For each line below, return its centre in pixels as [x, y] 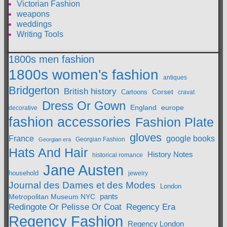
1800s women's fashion [84, 74]
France [21, 138]
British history [90, 91]
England [143, 107]
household [24, 173]
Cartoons [134, 92]
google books [191, 138]
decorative [23, 107]
